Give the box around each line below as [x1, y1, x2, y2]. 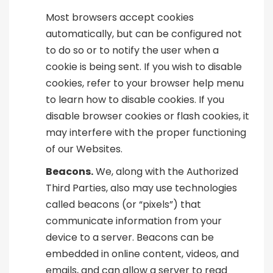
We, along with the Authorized [93, 165, 238, 179]
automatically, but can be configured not [46, 27, 242, 41]
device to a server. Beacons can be [46, 230, 214, 245]
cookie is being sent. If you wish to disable [46, 60, 242, 74]
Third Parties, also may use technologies [46, 181, 237, 196]
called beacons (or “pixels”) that [46, 197, 201, 212]
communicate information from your [46, 214, 222, 229]
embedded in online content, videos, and [46, 247, 239, 261]
